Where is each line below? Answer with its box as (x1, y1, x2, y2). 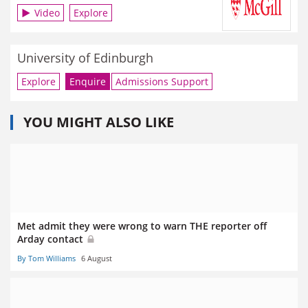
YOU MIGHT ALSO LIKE (23, 113, 174, 132)
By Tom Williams (17, 253, 76, 264)
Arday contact (17, 232, 86, 246)
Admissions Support (115, 75, 208, 89)
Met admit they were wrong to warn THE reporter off (17, 219, 267, 233)
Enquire (69, 75, 106, 89)
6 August (81, 253, 112, 264)
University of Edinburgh (17, 49, 153, 66)
